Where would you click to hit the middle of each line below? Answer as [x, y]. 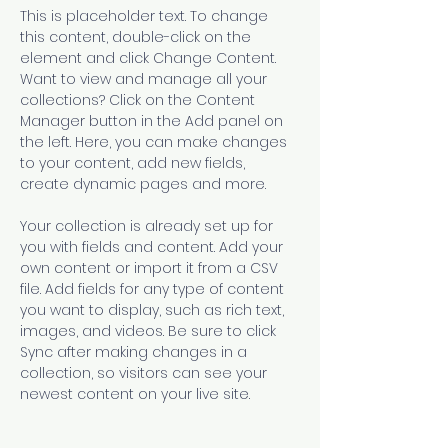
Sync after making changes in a [135, 352]
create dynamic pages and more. [143, 184]
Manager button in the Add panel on [153, 121]
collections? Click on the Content [139, 100]
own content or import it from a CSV [151, 268]
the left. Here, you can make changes [155, 142]
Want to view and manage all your [145, 79]
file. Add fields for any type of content [154, 289]
